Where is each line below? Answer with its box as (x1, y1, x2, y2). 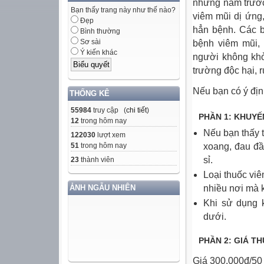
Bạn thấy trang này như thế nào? (71, 6, 176, 15)
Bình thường (78, 27, 120, 36)
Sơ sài (78, 38, 101, 47)
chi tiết (126, 105, 147, 114)
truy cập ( (91, 105, 126, 114)
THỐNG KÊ (70, 88, 110, 98)
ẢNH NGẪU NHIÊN (70, 183, 136, 192)
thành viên (79, 155, 114, 164)
